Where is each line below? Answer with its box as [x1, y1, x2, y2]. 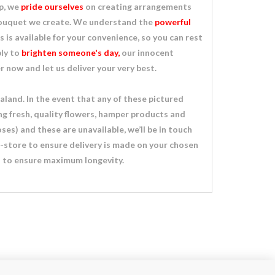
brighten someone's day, [21, 47, 120, 58]
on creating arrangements [83, 1, 192, 12]
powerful [155, 17, 191, 27]
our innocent [120, 47, 174, 58]
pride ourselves [21, 1, 83, 12]
